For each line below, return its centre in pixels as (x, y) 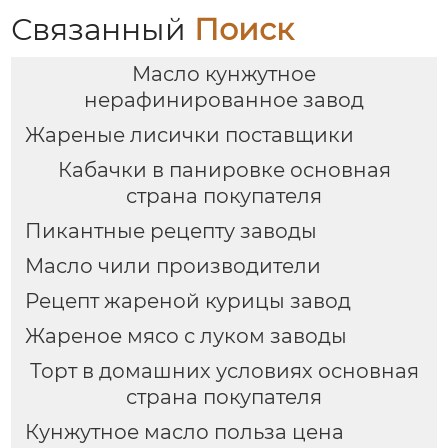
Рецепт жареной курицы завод (187, 301)
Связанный (103, 30)
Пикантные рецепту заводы (170, 231)
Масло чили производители (172, 266)
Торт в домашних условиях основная (224, 371)
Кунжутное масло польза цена (184, 431)
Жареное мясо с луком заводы (185, 336)
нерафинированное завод (224, 100)
